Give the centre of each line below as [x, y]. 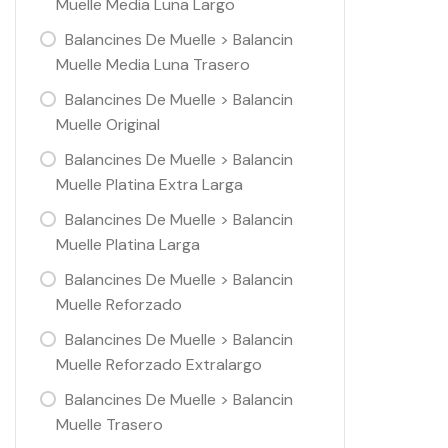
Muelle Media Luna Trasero [153, 64]
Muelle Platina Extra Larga [149, 184]
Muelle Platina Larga [128, 244]
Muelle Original [108, 124]
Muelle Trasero [109, 424]
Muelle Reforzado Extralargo [159, 364]
